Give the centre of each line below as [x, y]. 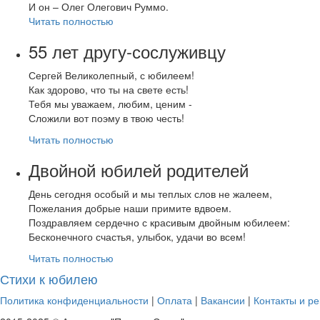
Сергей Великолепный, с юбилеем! [111, 75]
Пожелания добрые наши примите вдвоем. [130, 207]
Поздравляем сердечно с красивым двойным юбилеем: [161, 222]
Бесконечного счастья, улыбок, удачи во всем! [139, 236]
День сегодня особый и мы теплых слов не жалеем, [152, 193]
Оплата [175, 300]
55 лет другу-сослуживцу [127, 51]
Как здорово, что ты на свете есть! [109, 89]
